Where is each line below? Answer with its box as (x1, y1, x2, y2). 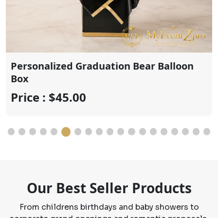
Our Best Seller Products (26, 178, 192, 197)
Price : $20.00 (11, 7, 86, 24)
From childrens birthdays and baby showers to (19, 201, 199, 212)
